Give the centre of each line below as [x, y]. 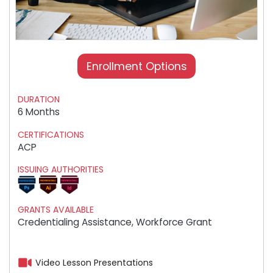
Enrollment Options [136, 67]
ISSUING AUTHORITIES [61, 170]
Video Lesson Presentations [94, 263]
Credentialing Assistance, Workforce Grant [115, 222]
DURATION [39, 100]
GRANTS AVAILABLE [56, 209]
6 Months [39, 112]
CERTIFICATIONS [51, 134]
